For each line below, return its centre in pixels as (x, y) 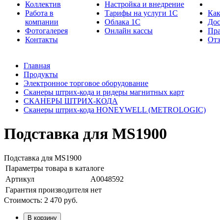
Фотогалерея (46, 31)
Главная (37, 66)
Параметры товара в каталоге (55, 168)
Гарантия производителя (47, 190)
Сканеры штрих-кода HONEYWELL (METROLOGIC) (115, 110)
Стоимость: (24, 200)
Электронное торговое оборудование (86, 83)
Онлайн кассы (129, 31)
